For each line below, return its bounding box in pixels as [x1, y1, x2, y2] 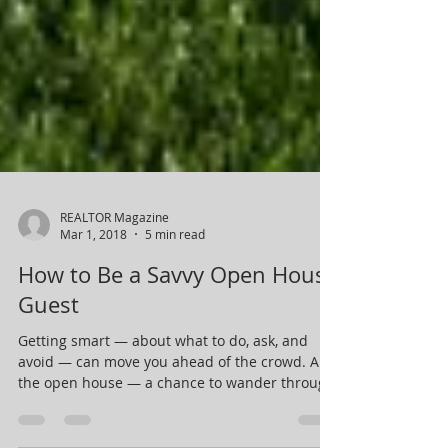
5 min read [145, 376, 205, 392]
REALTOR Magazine [60, 358, 169, 375]
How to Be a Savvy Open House [18, 410, 338, 439]
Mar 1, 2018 [60, 376, 127, 392]
